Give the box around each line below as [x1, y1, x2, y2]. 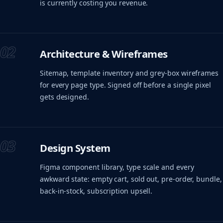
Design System [40, 141, 111, 155]
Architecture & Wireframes [40, 47, 168, 61]
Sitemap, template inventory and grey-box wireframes [40, 68, 219, 78]
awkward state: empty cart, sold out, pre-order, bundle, [40, 174, 222, 184]
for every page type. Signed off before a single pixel [40, 80, 211, 90]
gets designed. [40, 92, 89, 102]
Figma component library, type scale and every [40, 162, 194, 172]
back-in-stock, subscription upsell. [40, 186, 153, 196]
